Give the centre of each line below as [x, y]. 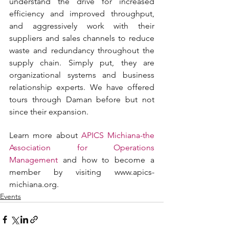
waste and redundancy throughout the [82, 50]
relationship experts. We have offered [82, 87]
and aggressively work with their [82, 26]
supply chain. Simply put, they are [82, 63]
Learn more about [45, 135]
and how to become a [106, 160]
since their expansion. [49, 112]
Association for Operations [82, 147]
